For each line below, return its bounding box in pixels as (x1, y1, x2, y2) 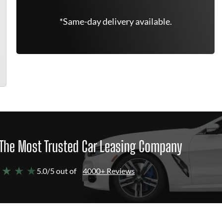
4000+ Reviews (83, 166, 135, 175)
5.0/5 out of (37, 166, 76, 175)
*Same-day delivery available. (59, 16, 172, 27)
